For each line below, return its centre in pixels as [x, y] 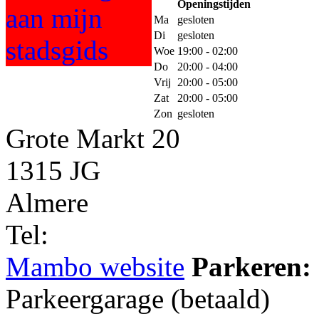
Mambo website [95, 266]
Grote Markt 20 [93, 138]
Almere [47, 202]
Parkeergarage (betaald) [138, 298]
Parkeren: [251, 266]
